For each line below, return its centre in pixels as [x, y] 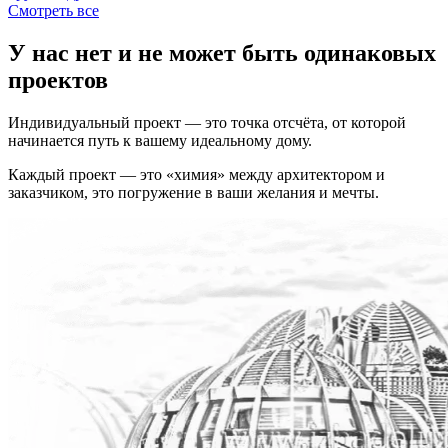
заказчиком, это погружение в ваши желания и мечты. [193, 192]
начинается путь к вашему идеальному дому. [160, 140]
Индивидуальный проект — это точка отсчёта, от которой [207, 122]
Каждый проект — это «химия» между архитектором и [196, 174]
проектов [58, 80]
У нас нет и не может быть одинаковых [222, 53]
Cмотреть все [53, 11]
